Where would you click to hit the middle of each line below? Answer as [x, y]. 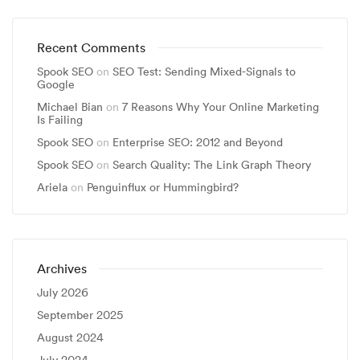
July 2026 [63, 292]
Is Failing [60, 120]
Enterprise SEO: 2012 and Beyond [198, 142]
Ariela [52, 187]
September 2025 [80, 315]
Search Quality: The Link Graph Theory [212, 165]
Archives [62, 268]
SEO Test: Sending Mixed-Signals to [204, 72]
